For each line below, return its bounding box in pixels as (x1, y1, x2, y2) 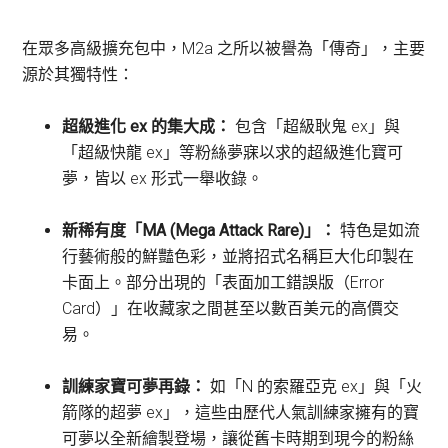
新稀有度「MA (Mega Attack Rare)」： (62, 221, 337, 240)
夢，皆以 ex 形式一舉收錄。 (62, 169, 264, 188)
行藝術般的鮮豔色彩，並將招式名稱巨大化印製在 (62, 247, 415, 266)
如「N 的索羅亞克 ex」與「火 (206, 377, 423, 396)
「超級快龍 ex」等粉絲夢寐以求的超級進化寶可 (62, 143, 404, 162)
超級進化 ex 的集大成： (62, 117, 232, 136)
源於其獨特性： (22, 65, 135, 84)
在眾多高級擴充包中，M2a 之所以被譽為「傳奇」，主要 (22, 39, 426, 58)
